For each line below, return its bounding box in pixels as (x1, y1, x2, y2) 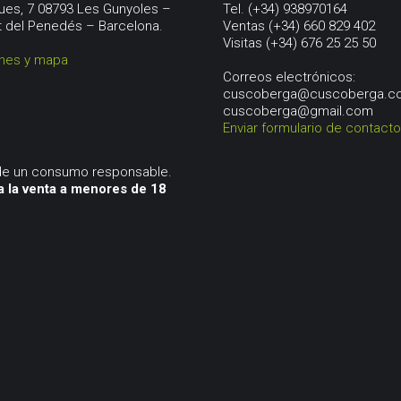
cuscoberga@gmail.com (223, 103, 373, 119)
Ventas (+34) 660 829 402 (223, 18, 375, 34)
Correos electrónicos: (223, 69, 355, 85)
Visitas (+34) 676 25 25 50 (223, 35, 376, 51)
